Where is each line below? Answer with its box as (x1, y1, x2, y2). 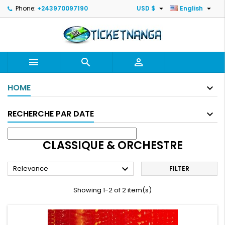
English (180, 4, 203, 13)
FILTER (169, 164, 189, 173)
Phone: (16, 4, 36, 13)
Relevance (13, 164, 48, 173)
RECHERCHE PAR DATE (8, 108, 94, 120)
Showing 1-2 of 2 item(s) (73, 185, 152, 195)
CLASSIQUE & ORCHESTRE (42, 138, 183, 153)
